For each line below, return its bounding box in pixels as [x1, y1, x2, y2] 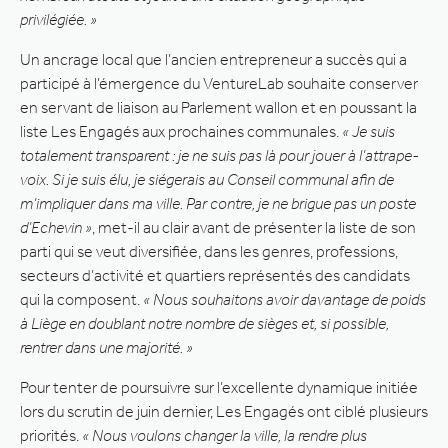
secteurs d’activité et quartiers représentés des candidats [20, 265, 410, 285]
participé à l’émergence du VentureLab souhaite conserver [20, 73, 418, 93]
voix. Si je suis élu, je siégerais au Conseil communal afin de [20, 169, 394, 189]
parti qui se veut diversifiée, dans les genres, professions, [20, 241, 398, 261]
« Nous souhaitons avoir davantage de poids [143, 289, 426, 309]
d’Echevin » [20, 217, 92, 237]
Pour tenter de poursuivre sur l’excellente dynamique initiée [20, 377, 418, 397]
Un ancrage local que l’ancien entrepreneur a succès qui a [20, 49, 407, 69]
